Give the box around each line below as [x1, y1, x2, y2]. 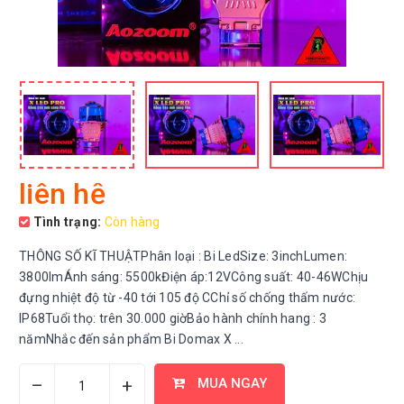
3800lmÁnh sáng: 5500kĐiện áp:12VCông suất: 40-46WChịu [19, 270, 369, 284]
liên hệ [19, 177, 106, 211]
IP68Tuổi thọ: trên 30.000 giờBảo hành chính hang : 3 [19, 311, 326, 326]
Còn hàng [104, 215, 161, 229]
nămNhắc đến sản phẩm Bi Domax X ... [19, 332, 243, 346]
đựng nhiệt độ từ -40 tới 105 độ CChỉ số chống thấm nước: [19, 290, 355, 305]
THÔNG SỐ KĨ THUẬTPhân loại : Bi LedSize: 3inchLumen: [19, 249, 347, 263]
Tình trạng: [30, 215, 102, 229]
